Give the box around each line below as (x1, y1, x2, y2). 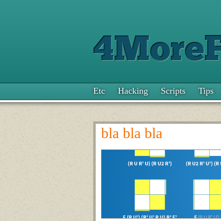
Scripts (161, 86, 185, 96)
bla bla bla (101, 125, 162, 141)
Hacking (118, 86, 148, 96)
